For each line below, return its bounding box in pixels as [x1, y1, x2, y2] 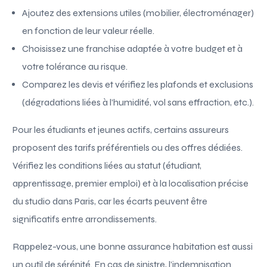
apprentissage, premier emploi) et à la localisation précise [13, 177, 249, 189]
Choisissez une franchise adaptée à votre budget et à [22, 42, 243, 54]
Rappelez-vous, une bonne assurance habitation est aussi [13, 240, 253, 252]
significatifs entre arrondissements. [13, 213, 157, 225]
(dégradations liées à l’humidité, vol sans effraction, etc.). [22, 96, 254, 108]
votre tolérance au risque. [22, 60, 128, 72]
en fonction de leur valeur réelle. [22, 24, 155, 36]
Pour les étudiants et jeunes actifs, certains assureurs [13, 123, 229, 135]
